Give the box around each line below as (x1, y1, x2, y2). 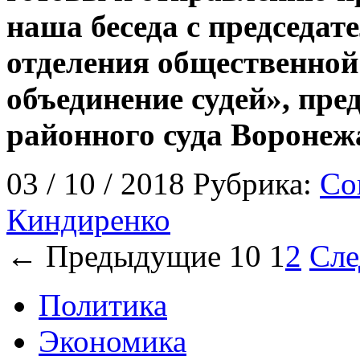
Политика (39, 287, 167, 322)
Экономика (39, 323, 186, 358)
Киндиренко (6, 202, 170, 237)
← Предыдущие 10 (6, 238, 269, 273)
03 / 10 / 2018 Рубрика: (6, 166, 320, 201)
